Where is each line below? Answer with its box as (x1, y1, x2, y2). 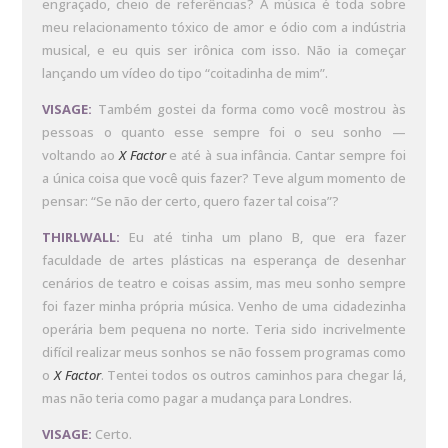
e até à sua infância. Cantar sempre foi (165, 146, 406, 165)
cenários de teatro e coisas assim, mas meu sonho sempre (42, 274, 406, 293)
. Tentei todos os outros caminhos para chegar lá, (100, 366, 406, 385)
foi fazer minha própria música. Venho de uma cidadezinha (42, 297, 406, 316)
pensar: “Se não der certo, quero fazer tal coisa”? (42, 192, 340, 211)
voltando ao (42, 146, 119, 165)
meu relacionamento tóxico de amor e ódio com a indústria (42, 18, 406, 37)
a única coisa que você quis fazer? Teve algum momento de (42, 169, 406, 188)
